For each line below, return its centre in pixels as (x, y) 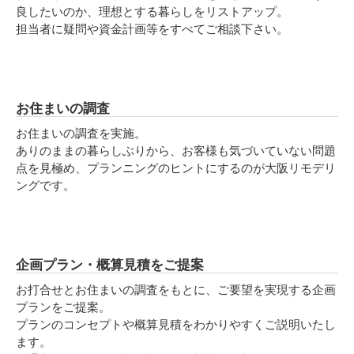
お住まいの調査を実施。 (81, 133)
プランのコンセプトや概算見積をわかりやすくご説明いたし (176, 324)
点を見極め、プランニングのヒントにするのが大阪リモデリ (176, 168)
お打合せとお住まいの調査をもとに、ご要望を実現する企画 (176, 290)
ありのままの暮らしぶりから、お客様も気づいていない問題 (176, 151)
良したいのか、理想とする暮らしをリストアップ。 (152, 11)
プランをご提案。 (63, 307)
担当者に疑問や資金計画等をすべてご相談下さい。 (152, 29)
